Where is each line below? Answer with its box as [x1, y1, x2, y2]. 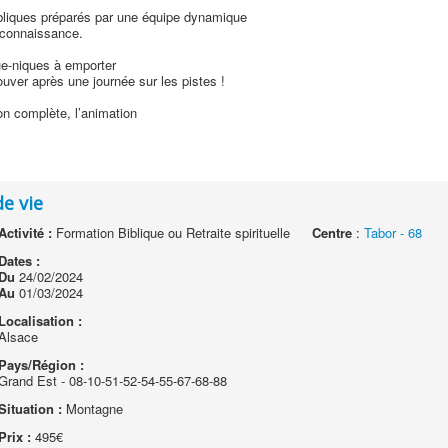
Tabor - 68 [364, 223, 423, 242]
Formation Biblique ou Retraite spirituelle [51, 223, 290, 242]
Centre [312, 223, 353, 242]
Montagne [61, 399, 123, 418]
